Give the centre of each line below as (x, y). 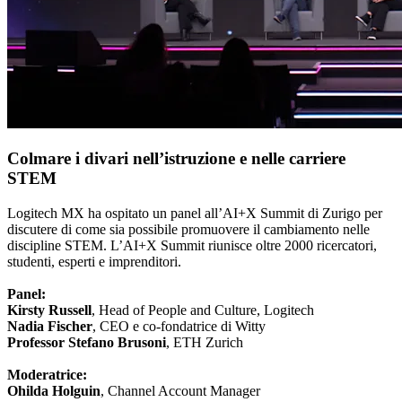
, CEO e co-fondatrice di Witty (179, 326)
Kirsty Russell (49, 310)
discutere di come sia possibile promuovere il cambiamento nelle (188, 229)
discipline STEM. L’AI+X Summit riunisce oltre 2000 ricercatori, (192, 245)
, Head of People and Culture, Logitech (203, 310)
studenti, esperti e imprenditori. (94, 261)
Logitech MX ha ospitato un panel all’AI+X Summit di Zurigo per (195, 213)
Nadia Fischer (50, 326)
